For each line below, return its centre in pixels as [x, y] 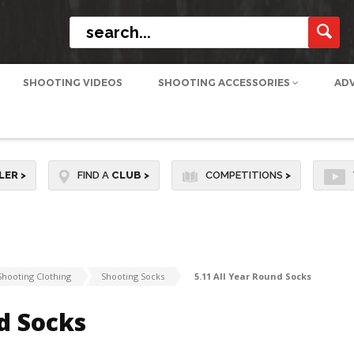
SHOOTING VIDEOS [72, 83]
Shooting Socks [132, 277]
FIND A [94, 175]
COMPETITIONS [245, 175]
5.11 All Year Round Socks [252, 277]
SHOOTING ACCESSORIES [225, 83]
